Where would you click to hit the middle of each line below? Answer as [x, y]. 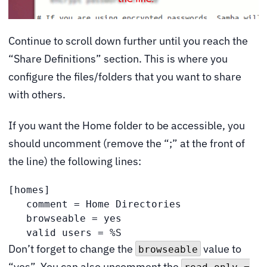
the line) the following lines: [75, 161]
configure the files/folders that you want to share [125, 77]
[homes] [29, 190]
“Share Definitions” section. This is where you [118, 59]
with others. [37, 95]
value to [221, 249]
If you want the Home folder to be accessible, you [127, 125]
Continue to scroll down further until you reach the [128, 41]
